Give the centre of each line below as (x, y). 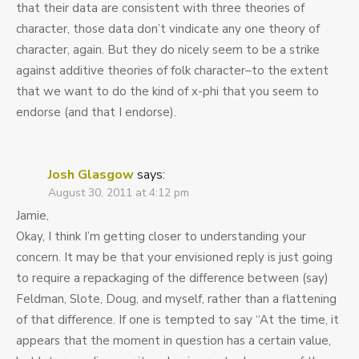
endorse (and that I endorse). (96, 113)
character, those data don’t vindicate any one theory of (168, 29)
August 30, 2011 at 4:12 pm (119, 193)
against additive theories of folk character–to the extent (172, 71)
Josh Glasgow (91, 175)
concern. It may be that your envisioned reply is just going (174, 258)
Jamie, (32, 216)
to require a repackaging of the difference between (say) (172, 278)
